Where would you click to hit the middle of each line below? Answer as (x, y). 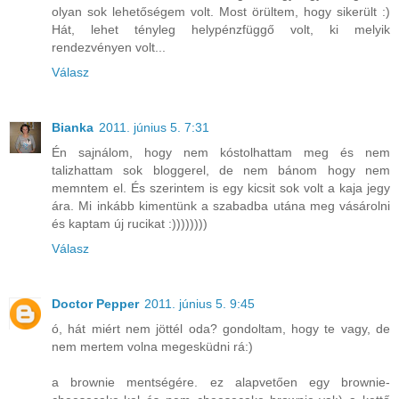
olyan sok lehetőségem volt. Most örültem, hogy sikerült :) (221, 12)
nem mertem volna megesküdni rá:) (152, 347)
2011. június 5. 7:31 (154, 128)
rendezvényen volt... (109, 48)
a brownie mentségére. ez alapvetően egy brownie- (221, 383)
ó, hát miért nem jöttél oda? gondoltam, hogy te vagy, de (221, 329)
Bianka (73, 128)
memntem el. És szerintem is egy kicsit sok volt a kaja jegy (221, 188)
